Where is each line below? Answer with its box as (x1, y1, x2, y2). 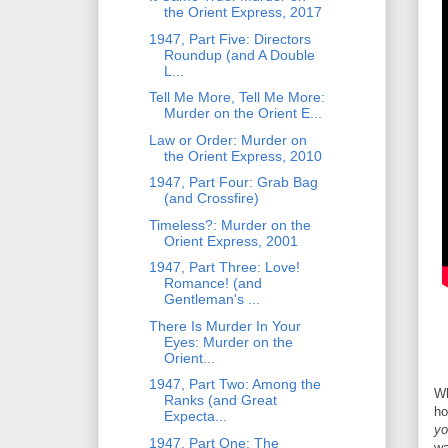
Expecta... (163, 408, 227, 425)
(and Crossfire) (163, 190, 259, 207)
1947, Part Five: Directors (148, 30, 311, 47)
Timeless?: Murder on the (148, 216, 311, 233)
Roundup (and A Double (163, 46, 315, 63)
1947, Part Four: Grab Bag (148, 174, 318, 191)
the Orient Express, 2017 (163, 4, 322, 21)
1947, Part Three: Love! (148, 259, 300, 276)
